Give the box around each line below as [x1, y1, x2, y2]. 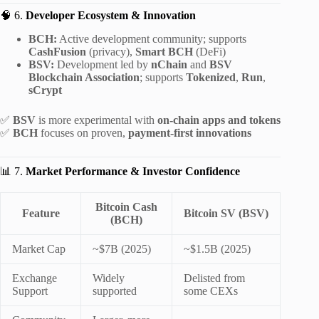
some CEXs [184, 285, 238, 298]
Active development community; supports [57, 32, 246, 45]
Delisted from [184, 272, 245, 285]
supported [93, 285, 137, 298]
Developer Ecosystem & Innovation [26, 9, 196, 21]
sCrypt [28, 83, 62, 96]
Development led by [54, 58, 151, 70]
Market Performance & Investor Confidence [26, 164, 240, 177]
